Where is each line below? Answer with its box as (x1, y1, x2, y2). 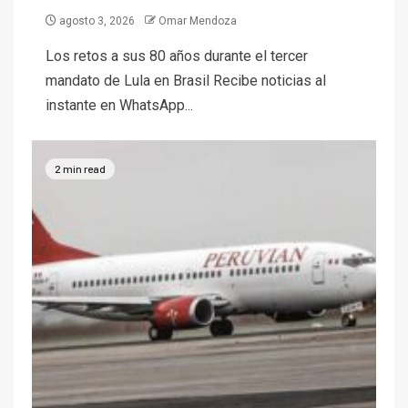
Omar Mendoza (158, 15, 237, 28)
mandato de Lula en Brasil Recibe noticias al (46, 72, 326, 90)
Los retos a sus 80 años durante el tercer (46, 47, 308, 66)
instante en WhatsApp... (46, 97, 193, 115)
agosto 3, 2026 (56, 15, 138, 28)
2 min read (55, 161, 106, 175)
